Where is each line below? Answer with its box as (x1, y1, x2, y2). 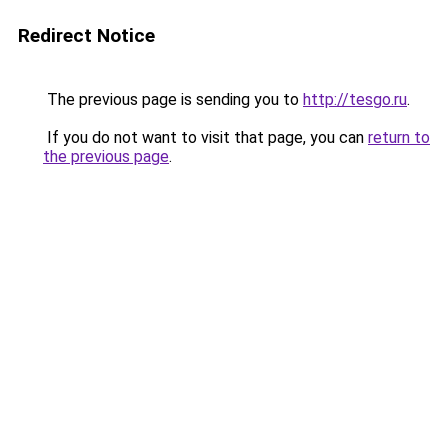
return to (368, 128, 430, 147)
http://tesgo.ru (303, 90, 407, 109)
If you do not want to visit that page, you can (43, 128, 368, 147)
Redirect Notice (18, 24, 155, 47)
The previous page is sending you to (43, 90, 303, 109)
